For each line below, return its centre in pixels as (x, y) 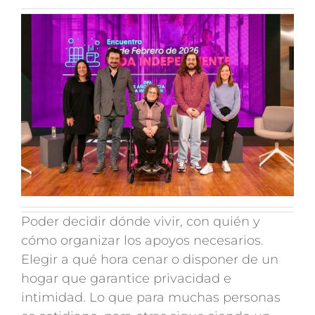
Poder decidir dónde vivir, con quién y (140, 221)
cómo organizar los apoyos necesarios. (142, 240)
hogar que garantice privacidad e (126, 278)
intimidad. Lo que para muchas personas (150, 297)
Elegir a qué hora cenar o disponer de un (149, 259)
